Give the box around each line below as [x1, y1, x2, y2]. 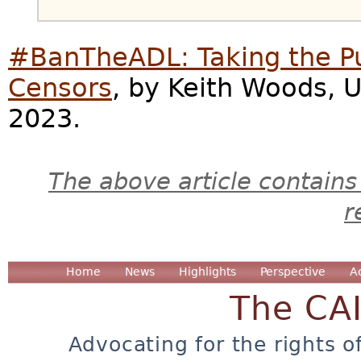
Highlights [179, 264, 236, 278]
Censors [8, 73, 112, 103]
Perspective [260, 264, 326, 278]
